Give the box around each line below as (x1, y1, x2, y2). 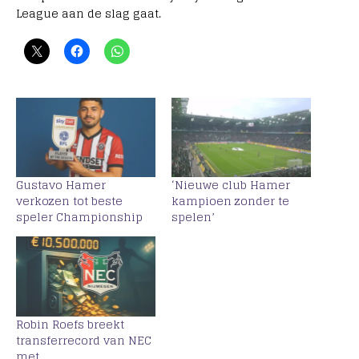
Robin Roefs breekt (16, 313, 124, 334)
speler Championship (16, 207, 143, 228)
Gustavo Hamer (16, 175, 106, 196)
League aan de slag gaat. (16, 3, 161, 23)
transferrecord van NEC (16, 329, 151, 350)
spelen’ (171, 207, 215, 228)
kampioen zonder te (171, 191, 289, 212)
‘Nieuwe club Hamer (171, 175, 290, 196)
